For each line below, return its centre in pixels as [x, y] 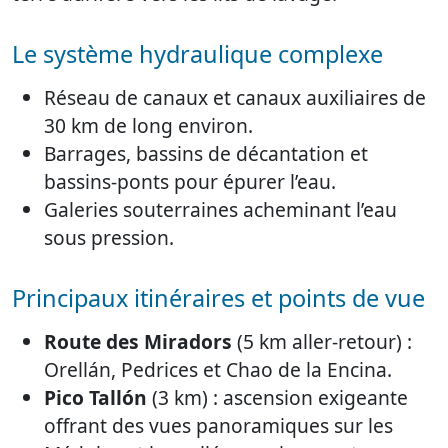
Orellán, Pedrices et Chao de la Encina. [218, 369]
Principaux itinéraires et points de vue [218, 297]
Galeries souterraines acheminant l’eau [220, 209]
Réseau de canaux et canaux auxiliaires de [235, 97]
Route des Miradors [138, 341]
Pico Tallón [95, 397]
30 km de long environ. [148, 125]
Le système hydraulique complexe [197, 53]
